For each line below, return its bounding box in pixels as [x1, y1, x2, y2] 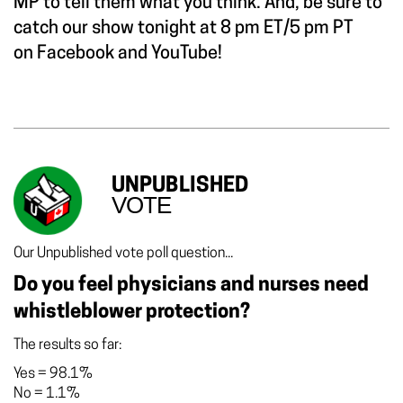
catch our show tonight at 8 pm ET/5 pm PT [13, 19, 354, 38]
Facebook [33, 44, 114, 63]
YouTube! [151, 44, 222, 63]
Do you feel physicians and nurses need [13, 274, 369, 296]
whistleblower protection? [13, 301, 250, 323]
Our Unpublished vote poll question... [13, 246, 233, 261]
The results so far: [13, 337, 121, 353]
